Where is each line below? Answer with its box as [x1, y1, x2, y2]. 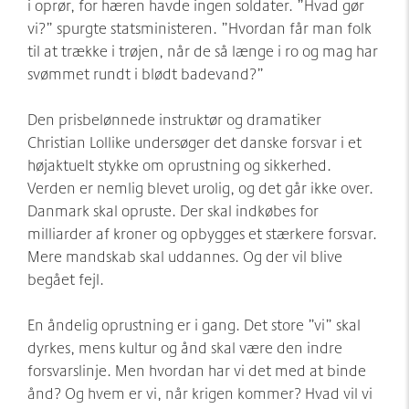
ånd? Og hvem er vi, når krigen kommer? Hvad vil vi [27, 381, 372, 404]
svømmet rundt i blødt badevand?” [27, 61, 264, 85]
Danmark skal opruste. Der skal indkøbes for [27, 198, 319, 222]
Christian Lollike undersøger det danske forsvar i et [27, 130, 362, 153]
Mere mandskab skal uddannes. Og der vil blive [27, 244, 342, 267]
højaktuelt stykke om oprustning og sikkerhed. [27, 152, 331, 176]
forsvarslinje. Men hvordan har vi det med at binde [27, 358, 366, 382]
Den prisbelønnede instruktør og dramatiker [27, 107, 321, 131]
